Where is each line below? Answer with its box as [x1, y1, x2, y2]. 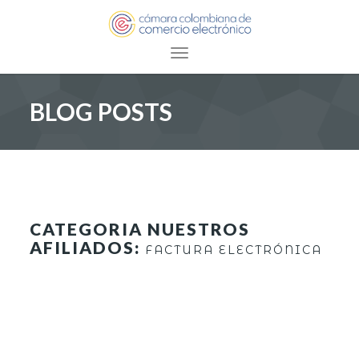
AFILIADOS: [30, 237, 146, 258]
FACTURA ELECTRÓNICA [145, 243, 323, 258]
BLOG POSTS [30, 97, 173, 127]
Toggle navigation [179, 48, 280, 63]
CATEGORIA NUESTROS [30, 219, 251, 240]
